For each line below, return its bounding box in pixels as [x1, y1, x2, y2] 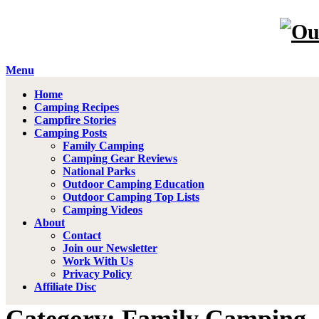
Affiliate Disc [34, 280, 96, 293]
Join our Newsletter [63, 241, 157, 254]
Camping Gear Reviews [63, 152, 177, 164]
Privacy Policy [63, 267, 132, 280]
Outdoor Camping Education [63, 177, 204, 190]
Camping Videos [63, 203, 142, 216]
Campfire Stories [34, 113, 116, 126]
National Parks [63, 164, 135, 177]
